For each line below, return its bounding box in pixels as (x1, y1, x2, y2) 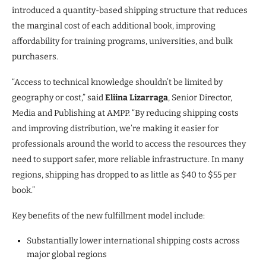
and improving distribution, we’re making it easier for (12, 123, 218, 134)
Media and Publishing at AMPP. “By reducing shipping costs (12, 107, 239, 118)
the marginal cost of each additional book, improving (12, 20, 216, 31)
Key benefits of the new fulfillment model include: (12, 210, 205, 221)
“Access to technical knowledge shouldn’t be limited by (12, 77, 223, 87)
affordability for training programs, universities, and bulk (12, 36, 233, 46)
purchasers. (12, 51, 58, 62)
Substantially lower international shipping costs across (27, 235, 240, 246)
